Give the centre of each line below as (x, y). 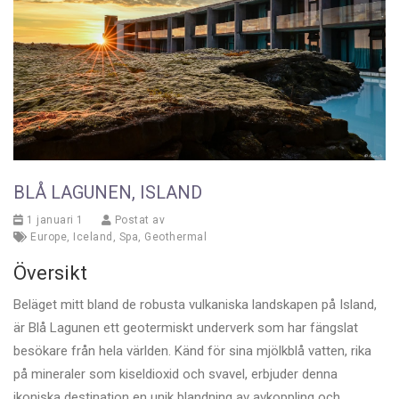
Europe (49, 237)
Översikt (50, 273)
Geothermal (175, 237)
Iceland (93, 237)
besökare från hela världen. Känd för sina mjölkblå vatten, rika (192, 351)
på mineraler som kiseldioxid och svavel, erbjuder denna (175, 375)
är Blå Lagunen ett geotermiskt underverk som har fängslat (186, 328)
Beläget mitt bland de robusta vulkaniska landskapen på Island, (195, 305)
